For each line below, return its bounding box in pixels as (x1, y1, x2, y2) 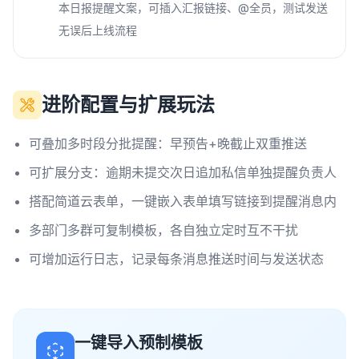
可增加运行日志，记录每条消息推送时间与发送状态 (29, 251, 324, 267)
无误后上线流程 (58, 23, 137, 37)
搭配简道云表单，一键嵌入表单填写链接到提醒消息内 (29, 193, 337, 209)
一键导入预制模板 (75, 333, 203, 353)
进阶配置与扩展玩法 (42, 93, 215, 116)
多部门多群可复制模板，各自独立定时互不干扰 (29, 222, 298, 238)
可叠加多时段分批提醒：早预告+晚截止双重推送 (29, 135, 307, 151)
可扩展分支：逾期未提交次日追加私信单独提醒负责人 (29, 164, 337, 180)
